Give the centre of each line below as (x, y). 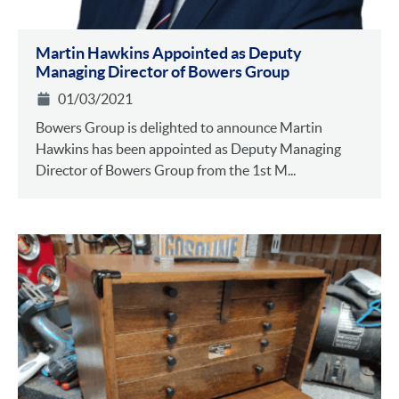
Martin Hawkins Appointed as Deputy (169, 53)
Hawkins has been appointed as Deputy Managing (188, 148)
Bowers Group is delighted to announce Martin (179, 127)
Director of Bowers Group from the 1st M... (166, 170)
